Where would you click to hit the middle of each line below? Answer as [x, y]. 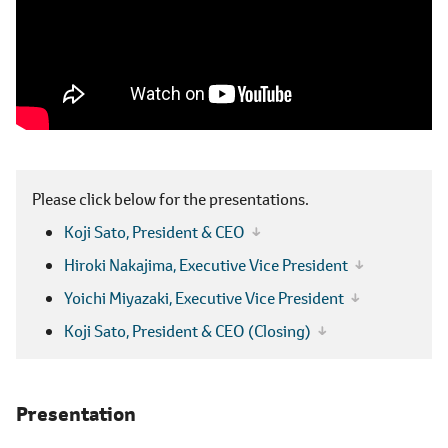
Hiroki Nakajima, [121, 264]
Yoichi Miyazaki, [119, 297]
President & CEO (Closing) [221, 330]
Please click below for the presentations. [170, 198]
